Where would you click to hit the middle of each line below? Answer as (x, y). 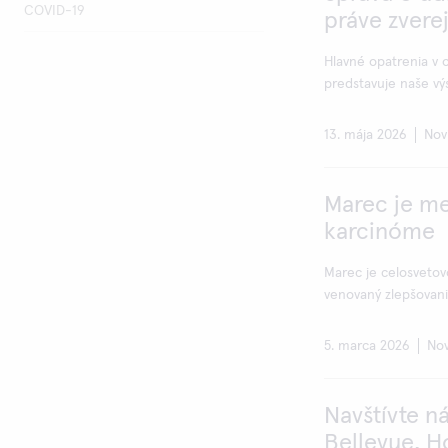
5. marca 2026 (367, 346)
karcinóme (379, 232)
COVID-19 (54, 11)
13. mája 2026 (365, 135)
